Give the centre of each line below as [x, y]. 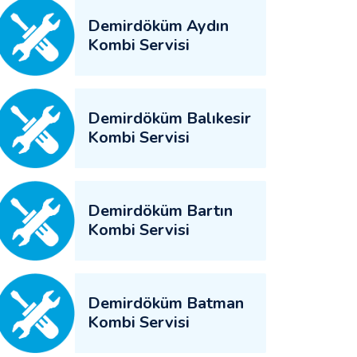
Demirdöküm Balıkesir [169, 118]
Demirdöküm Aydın [158, 26]
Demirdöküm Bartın [160, 211]
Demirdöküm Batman [166, 303]
